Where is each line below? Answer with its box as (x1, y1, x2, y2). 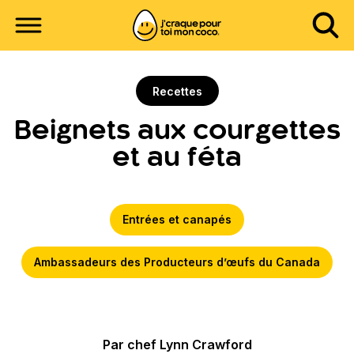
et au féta (112, 146, 242, 171)
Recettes (152, 84, 202, 98)
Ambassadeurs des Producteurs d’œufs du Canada (34, 254, 320, 269)
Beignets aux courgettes (13, 119, 341, 145)
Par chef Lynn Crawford (102, 336, 252, 352)
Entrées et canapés (122, 212, 232, 226)
